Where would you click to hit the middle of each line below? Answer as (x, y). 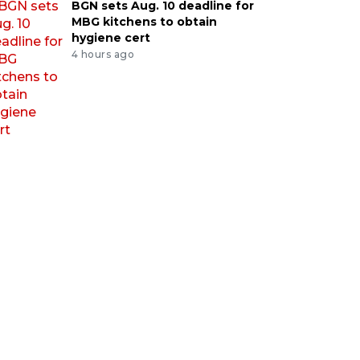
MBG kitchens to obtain (144, 22)
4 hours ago (103, 54)
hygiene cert (110, 38)
